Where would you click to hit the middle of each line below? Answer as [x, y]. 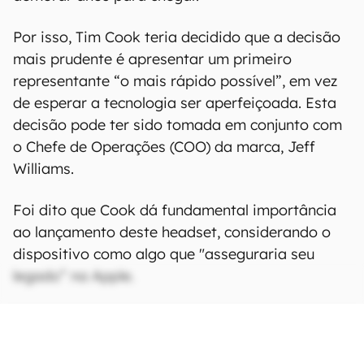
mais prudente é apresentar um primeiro [152, 58]
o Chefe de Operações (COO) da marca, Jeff [164, 146]
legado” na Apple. [74, 275]
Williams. [43, 168]
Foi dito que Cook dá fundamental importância [175, 210]
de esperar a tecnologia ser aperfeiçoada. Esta [175, 102]
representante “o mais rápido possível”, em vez [175, 80]
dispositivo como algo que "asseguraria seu [164, 253]
